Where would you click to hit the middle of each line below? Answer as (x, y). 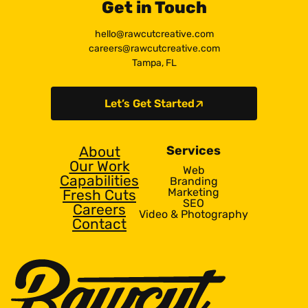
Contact (99, 224)
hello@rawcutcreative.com (154, 34)
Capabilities (99, 181)
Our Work (99, 166)
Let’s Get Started (149, 103)
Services (194, 151)
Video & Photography (194, 214)
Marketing (194, 192)
